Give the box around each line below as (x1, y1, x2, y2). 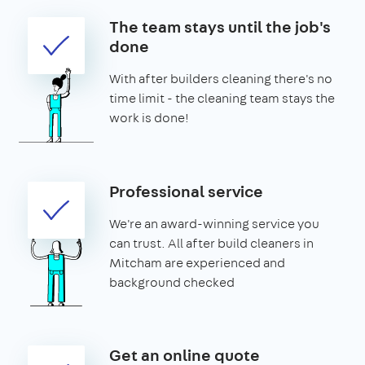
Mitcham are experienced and (109, 253, 285, 271)
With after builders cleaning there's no (109, 69, 332, 87)
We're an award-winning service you (109, 214, 319, 232)
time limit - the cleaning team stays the (109, 89, 335, 107)
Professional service (109, 179, 263, 202)
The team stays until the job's (109, 15, 331, 37)
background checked (109, 273, 235, 291)
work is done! (109, 108, 189, 126)
